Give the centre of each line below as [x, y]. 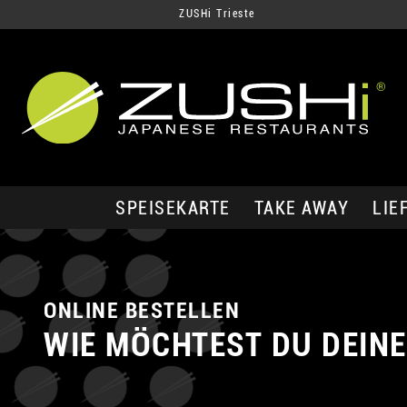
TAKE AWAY [301, 208]
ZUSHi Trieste [217, 14]
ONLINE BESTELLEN [142, 311]
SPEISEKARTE [173, 208]
